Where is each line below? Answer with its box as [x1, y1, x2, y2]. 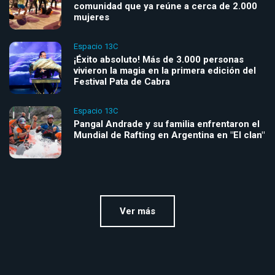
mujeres [74, 12, 109, 23]
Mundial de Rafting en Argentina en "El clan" [74, 130, 265, 141]
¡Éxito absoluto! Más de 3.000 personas [74, 54, 244, 66]
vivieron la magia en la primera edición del [74, 65, 256, 77]
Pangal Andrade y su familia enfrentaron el [74, 118, 260, 130]
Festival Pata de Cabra [74, 76, 170, 88]
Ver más [120, 206, 155, 217]
